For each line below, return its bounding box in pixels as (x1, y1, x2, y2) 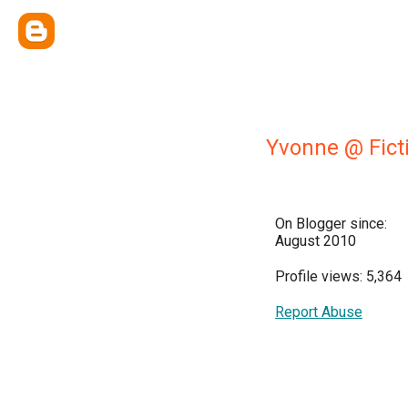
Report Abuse (275, 303, 362, 321)
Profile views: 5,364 (275, 268, 402, 285)
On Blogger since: (275, 215, 387, 232)
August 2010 (275, 232, 356, 250)
